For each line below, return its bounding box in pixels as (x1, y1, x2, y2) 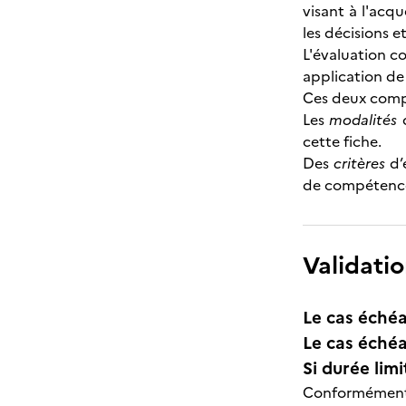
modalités (329, 109, 398, 130)
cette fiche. (303, 130, 382, 152)
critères (333, 152, 385, 174)
